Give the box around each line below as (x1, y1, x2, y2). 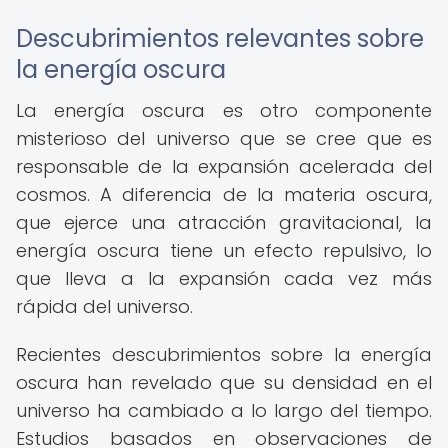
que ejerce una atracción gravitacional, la (16, 210, 432, 235)
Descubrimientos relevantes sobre (16, 22, 424, 55)
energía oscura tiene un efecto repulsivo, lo (16, 238, 432, 263)
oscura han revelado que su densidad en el (16, 370, 432, 395)
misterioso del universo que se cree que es (16, 126, 432, 151)
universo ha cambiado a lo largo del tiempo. (16, 398, 432, 423)
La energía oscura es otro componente (16, 98, 432, 123)
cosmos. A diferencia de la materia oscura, (16, 182, 432, 207)
